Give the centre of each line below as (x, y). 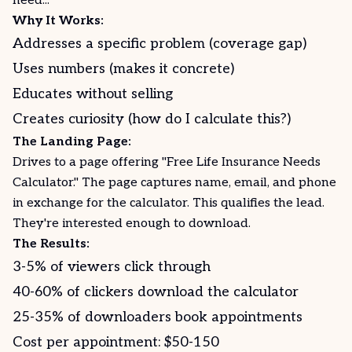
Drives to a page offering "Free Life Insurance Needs (167, 162)
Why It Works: (58, 21)
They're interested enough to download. (132, 224)
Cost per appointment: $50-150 (116, 342)
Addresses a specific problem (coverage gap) (159, 44)
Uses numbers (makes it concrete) (123, 69)
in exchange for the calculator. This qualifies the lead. (169, 203)
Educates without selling (93, 94)
